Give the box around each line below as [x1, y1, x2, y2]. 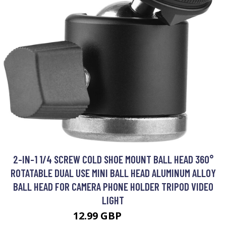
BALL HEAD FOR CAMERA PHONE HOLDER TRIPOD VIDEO [13, 180, 213, 193]
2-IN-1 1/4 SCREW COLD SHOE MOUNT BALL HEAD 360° [13, 153, 213, 165]
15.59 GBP [124, 213, 153, 221]
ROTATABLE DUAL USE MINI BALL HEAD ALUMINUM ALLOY [10, 166, 216, 179]
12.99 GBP [73, 209, 124, 222]
